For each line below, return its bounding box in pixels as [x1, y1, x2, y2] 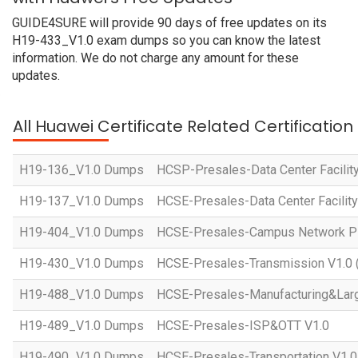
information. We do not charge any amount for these [12, 50, 299, 66]
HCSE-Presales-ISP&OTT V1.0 [157, 318, 329, 333]
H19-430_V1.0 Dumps [19, 256, 144, 271]
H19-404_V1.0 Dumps [19, 225, 144, 240]
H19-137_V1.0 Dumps [19, 193, 144, 209]
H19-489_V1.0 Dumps [19, 318, 144, 333]
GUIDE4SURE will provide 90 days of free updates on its [12, 15, 327, 30]
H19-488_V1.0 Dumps [19, 287, 144, 302]
